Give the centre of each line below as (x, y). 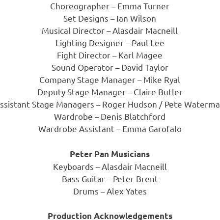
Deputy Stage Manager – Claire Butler (110, 92)
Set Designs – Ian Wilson (110, 18)
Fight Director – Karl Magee (110, 55)
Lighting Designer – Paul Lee (110, 43)
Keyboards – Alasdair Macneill (110, 166)
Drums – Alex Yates (110, 191)
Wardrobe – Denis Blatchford (110, 116)
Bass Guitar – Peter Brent (110, 178)
